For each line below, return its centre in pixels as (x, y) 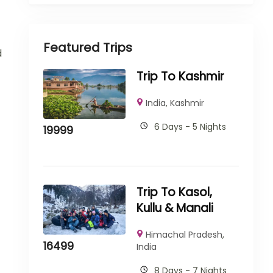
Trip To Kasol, (174, 192)
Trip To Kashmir (180, 76)
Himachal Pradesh (184, 235)
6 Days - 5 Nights (190, 127)
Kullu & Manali (175, 208)
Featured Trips (87, 48)
